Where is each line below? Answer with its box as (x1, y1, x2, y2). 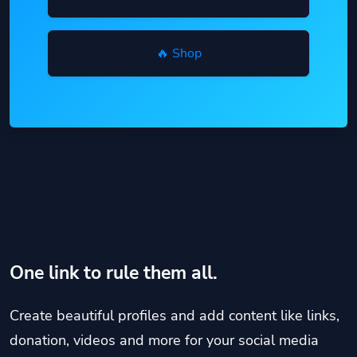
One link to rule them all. (10, 260, 218, 285)
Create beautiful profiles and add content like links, (10, 305, 339, 325)
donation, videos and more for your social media (10, 330, 319, 350)
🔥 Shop (155, 45, 202, 62)
